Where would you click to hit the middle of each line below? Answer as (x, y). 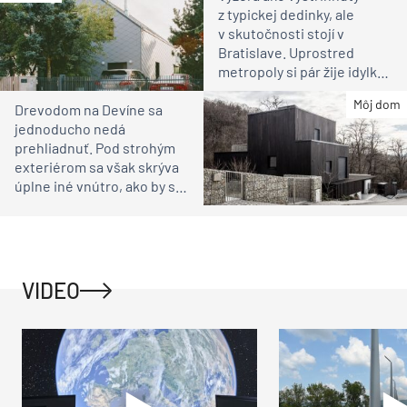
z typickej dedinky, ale (286, 14)
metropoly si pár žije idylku (302, 71)
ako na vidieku (263, 90)
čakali (33, 205)
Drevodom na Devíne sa (89, 110)
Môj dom (377, 104)
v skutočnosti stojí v (281, 33)
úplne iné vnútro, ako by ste (102, 186)
